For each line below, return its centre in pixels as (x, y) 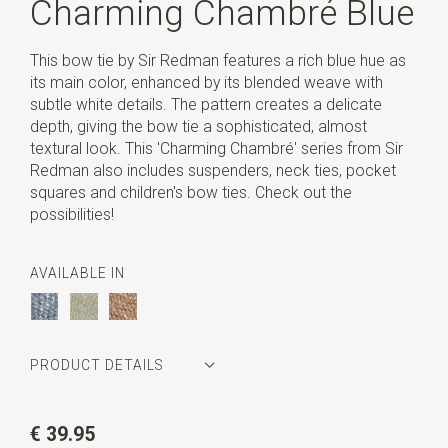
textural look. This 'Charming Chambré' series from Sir (216, 148)
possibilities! (71, 214)
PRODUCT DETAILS (96, 365)
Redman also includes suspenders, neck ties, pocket (212, 170)
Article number (84, 414)
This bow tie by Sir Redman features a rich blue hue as (217, 60)
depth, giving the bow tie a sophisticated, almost (198, 126)
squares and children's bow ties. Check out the (190, 192)
